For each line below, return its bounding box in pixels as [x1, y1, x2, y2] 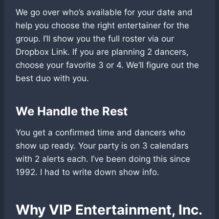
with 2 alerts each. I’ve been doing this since [16, 154, 190, 164]
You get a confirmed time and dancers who [16, 128, 185, 138]
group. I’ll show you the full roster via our [16, 34, 174, 44]
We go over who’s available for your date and [16, 7, 193, 18]
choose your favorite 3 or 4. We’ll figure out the [16, 60, 199, 70]
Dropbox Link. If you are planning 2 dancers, [16, 47, 189, 57]
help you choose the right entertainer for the [16, 21, 189, 31]
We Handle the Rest [16, 104, 128, 119]
